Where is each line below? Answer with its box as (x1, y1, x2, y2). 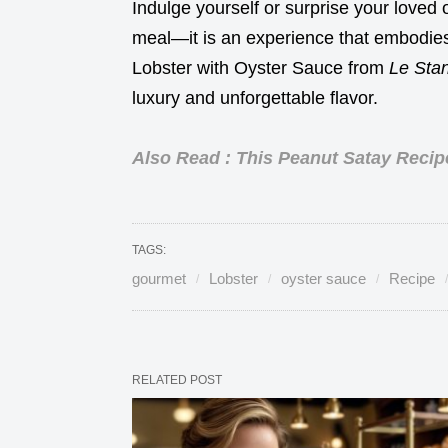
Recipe (389, 269, 435, 287)
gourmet (132, 269, 186, 287)
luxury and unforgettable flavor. (132, 87, 378, 108)
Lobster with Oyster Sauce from (132, 57, 389, 78)
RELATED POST (132, 372, 222, 387)
